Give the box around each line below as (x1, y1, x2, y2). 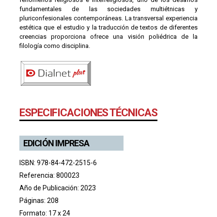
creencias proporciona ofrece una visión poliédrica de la (19, 33, 198, 41)
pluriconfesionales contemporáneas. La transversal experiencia (19, 15, 198, 22)
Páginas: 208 (19, 197, 59, 205)
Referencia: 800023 (19, 171, 79, 180)
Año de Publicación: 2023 (19, 184, 96, 192)
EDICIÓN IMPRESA (23, 138, 90, 149)
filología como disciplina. (19, 42, 90, 50)
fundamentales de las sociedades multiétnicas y (19, 5, 198, 13)
